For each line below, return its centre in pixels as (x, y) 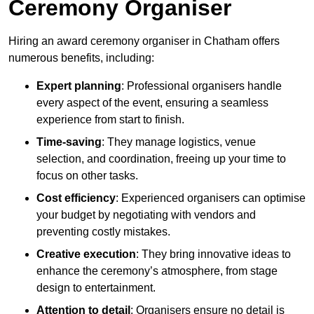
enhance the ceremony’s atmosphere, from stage (157, 271)
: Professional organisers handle (202, 86)
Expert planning (79, 86)
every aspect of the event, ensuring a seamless (152, 103)
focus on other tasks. (87, 176)
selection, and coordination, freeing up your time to (161, 159)
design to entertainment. (96, 288)
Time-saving (69, 142)
